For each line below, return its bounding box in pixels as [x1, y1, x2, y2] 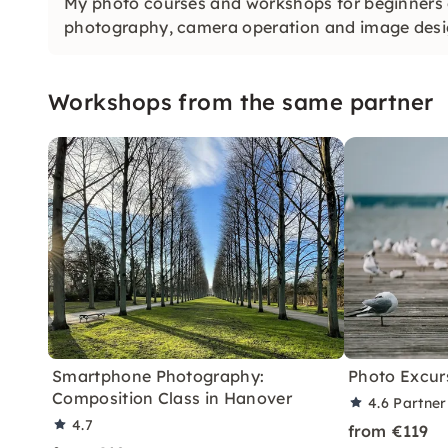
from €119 [348, 420, 429, 441]
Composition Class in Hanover [52, 387, 292, 408]
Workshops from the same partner [48, 87, 434, 116]
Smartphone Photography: [52, 365, 265, 386]
